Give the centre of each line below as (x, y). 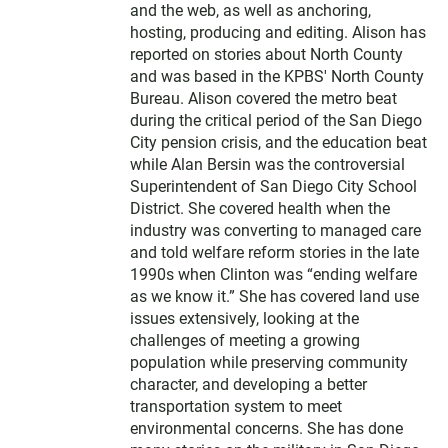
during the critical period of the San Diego (276, 120)
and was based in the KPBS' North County (277, 76)
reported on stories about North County (266, 54)
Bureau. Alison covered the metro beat (263, 98)
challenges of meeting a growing (245, 340)
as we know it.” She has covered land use (274, 296)
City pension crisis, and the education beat (278, 142)
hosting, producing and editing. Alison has (278, 32)
